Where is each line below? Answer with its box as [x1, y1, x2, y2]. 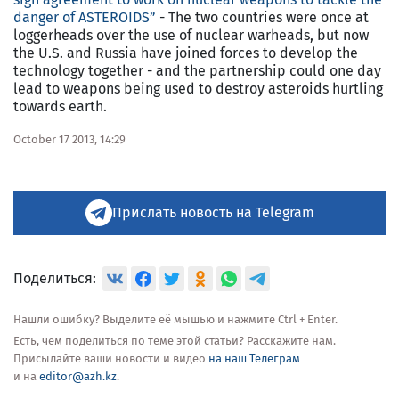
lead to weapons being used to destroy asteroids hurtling [13, 79, 383, 97]
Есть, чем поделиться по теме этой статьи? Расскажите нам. [13, 333, 336, 347]
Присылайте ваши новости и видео [13, 351, 208, 365]
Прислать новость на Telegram [111, 203, 314, 221]
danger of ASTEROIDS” [13, 8, 156, 26]
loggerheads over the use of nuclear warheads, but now [13, 26, 369, 44]
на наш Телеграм [208, 351, 300, 365]
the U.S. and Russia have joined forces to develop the [13, 44, 358, 61]
